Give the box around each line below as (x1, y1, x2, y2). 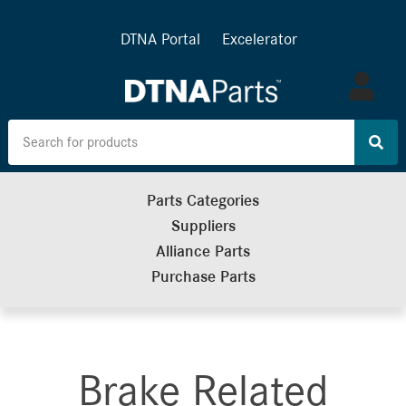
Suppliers (170, 218, 236, 235)
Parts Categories (147, 193, 259, 209)
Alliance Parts (156, 244, 250, 260)
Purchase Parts (150, 269, 256, 285)
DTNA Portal (120, 32, 200, 47)
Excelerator (221, 32, 297, 47)
